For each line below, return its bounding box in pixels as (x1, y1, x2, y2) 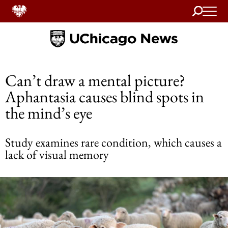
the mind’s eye (5, 102, 92, 124)
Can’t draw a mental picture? (5, 70, 185, 91)
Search (192, 4, 212, 15)
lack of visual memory (5, 147, 109, 162)
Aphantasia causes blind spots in (5, 86, 204, 107)
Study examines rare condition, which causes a (5, 134, 222, 150)
